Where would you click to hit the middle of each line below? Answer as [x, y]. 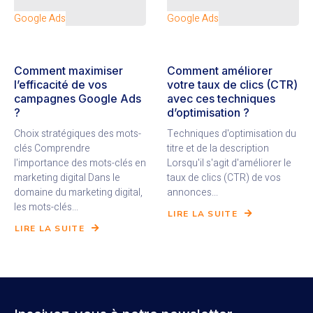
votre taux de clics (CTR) [232, 85]
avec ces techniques [221, 99]
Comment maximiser [68, 71]
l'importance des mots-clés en [80, 163]
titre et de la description [218, 149]
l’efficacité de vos [60, 85]
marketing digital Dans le [67, 178]
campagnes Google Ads [78, 99]
